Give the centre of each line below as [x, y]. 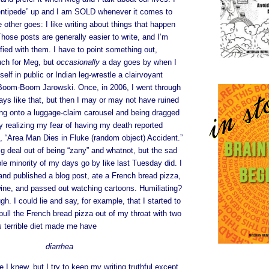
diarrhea [59, 246]
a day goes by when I [138, 62]
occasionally [78, 62]
